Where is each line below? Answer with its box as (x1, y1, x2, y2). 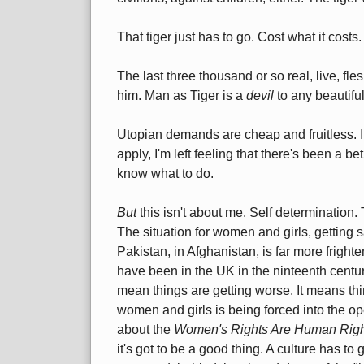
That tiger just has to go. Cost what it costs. (117, 30, 362, 45)
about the (117, 323, 174, 337)
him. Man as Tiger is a (117, 89, 246, 103)
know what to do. (117, 167, 214, 181)
